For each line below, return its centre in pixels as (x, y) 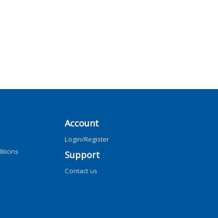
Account (82, 123)
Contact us (81, 171)
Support (82, 154)
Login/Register (87, 139)
